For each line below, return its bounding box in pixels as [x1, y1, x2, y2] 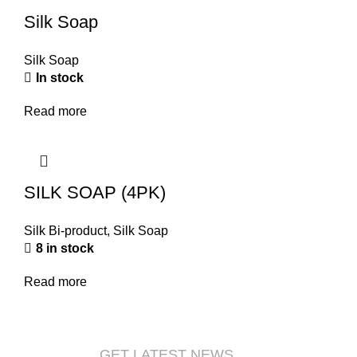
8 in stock [36, 241, 94, 255]
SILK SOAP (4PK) [24, 182, 166, 202]
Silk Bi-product [24, 224, 107, 237]
